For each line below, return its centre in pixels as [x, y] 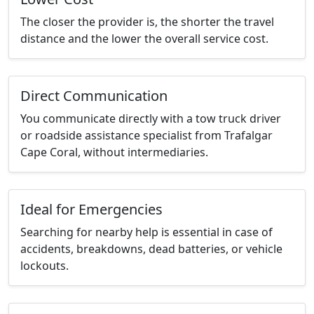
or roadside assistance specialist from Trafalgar [146, 136]
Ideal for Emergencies [91, 210]
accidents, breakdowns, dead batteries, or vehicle [151, 249]
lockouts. [45, 266]
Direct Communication [94, 96]
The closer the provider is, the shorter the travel [147, 22]
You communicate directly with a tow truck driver [151, 119]
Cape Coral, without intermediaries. [114, 152]
